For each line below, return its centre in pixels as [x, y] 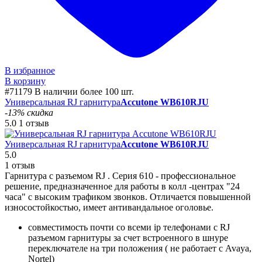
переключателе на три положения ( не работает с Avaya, [140, 249]
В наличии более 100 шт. [84, 92]
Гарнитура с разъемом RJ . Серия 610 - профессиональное [120, 176]
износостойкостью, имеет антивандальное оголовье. [109, 208]
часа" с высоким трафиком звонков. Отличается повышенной [128, 197]
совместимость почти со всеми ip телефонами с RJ [129, 227]
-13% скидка [29, 113]
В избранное [30, 71]
